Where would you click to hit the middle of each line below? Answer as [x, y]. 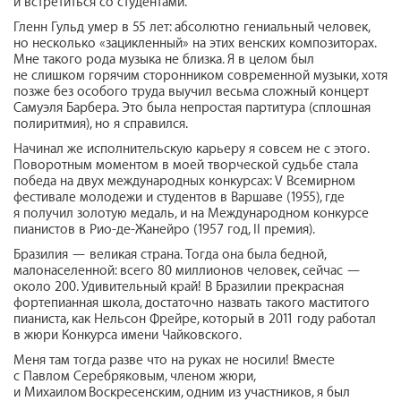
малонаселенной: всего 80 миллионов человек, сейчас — [187, 270]
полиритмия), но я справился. [101, 124]
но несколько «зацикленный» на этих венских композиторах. [195, 43]
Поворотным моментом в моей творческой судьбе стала [186, 165]
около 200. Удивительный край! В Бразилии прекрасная [179, 286]
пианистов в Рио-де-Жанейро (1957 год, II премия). [164, 229]
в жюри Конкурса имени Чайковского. [128, 335]
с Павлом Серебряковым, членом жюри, [134, 376]
